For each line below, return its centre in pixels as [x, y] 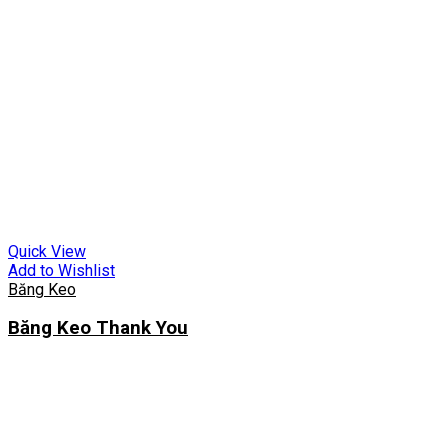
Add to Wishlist [61, 270]
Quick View [47, 251]
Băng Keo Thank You [98, 328]
